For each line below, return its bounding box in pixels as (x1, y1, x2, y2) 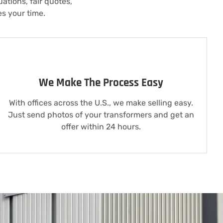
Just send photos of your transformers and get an (7, 110, 194, 120)
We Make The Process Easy (38, 76, 163, 91)
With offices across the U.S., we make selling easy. (8, 98, 193, 108)
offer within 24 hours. (61, 122, 141, 132)
